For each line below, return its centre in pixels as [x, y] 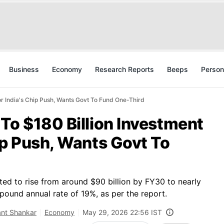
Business [24, 69]
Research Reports [124, 69]
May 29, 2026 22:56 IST [122, 212]
